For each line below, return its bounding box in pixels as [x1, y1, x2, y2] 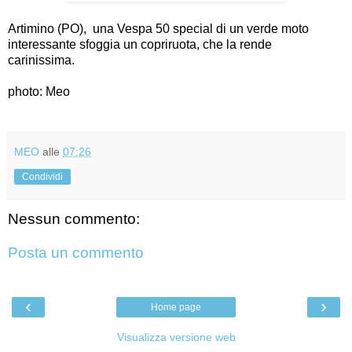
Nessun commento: [8, 210, 140, 227]
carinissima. [8, 53, 78, 67]
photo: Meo [8, 84, 70, 98]
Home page [151, 301, 201, 313]
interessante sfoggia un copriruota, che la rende [8, 37, 272, 51]
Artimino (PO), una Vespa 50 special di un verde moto [8, 21, 309, 35]
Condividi [22, 170, 63, 182]
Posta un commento [8, 244, 144, 262]
